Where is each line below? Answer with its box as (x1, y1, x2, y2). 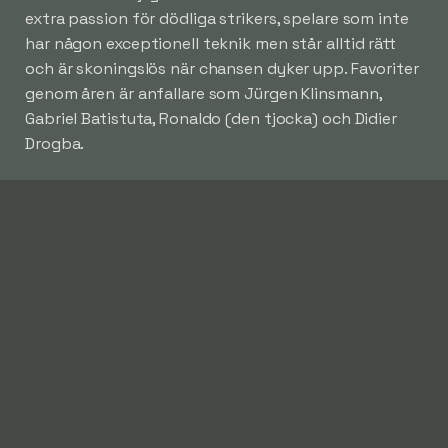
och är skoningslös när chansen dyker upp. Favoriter (25, 57, 419, 79)
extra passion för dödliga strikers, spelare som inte (25, 7, 409, 29)
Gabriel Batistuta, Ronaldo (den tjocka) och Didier (25, 107, 397, 129)
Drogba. (25, 132, 85, 154)
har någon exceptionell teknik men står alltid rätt (25, 32, 396, 54)
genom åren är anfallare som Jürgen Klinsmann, (25, 82, 382, 104)
